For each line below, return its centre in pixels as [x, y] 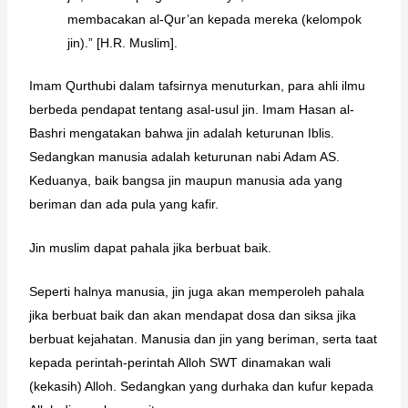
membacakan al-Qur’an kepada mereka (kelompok [214, 19]
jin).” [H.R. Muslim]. [122, 42]
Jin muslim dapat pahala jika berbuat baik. [150, 247]
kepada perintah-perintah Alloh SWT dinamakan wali [179, 363]
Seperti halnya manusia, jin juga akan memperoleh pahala [196, 292]
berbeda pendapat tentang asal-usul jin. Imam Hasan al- [191, 109]
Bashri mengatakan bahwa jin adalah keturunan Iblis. [181, 133]
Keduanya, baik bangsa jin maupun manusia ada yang [185, 180]
